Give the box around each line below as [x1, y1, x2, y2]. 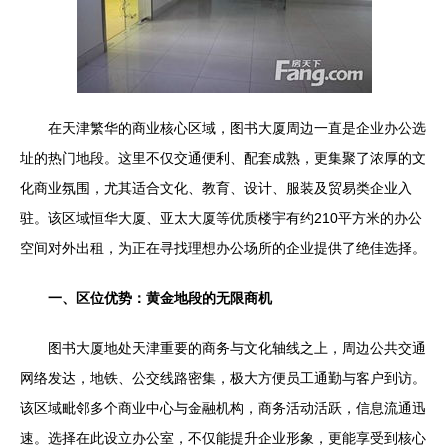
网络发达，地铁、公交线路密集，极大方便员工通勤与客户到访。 [20, 370, 426, 386]
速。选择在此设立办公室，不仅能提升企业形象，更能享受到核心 [20, 430, 426, 446]
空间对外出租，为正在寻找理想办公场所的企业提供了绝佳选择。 [20, 240, 426, 256]
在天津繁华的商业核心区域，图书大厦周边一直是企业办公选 [48, 120, 426, 136]
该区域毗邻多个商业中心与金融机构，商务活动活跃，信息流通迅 [20, 400, 426, 416]
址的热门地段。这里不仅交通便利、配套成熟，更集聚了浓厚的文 [20, 150, 426, 166]
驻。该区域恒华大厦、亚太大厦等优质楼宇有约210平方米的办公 [20, 210, 422, 226]
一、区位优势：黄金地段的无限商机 [48, 290, 272, 306]
